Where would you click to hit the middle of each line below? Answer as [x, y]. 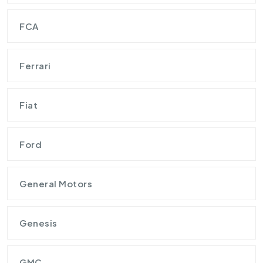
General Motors [56, 183]
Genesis [38, 222]
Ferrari [35, 65]
